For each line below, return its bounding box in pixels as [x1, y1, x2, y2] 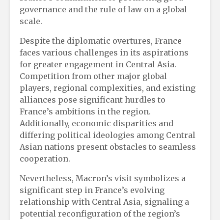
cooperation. [20, 153, 70, 164]
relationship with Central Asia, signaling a [20, 196, 189, 207]
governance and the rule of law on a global [20, 4, 187, 14]
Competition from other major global [20, 71, 167, 81]
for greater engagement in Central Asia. [20, 59, 176, 69]
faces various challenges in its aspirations [20, 47, 189, 57]
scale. [20, 16, 42, 26]
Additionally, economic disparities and [20, 118, 173, 128]
